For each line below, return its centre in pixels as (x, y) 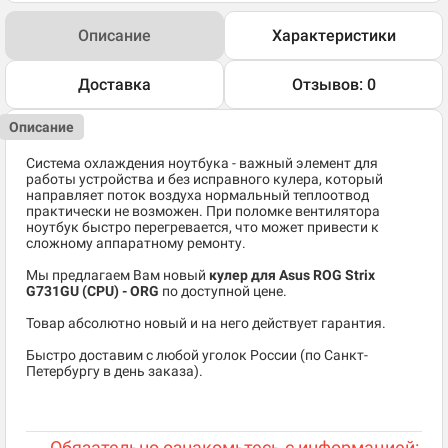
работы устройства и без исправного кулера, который (204, 179)
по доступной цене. (223, 291)
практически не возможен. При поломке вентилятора (203, 211)
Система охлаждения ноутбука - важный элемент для (202, 163)
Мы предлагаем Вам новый (117, 275)
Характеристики (333, 36)
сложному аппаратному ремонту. (136, 243)
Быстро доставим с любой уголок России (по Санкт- (197, 355)
